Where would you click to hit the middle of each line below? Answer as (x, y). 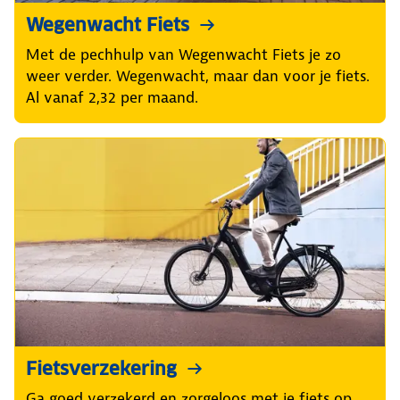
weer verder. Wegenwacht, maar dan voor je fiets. (198, 75)
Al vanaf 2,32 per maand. (112, 97)
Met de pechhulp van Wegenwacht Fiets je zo (183, 54)
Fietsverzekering (101, 369)
